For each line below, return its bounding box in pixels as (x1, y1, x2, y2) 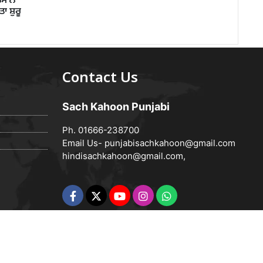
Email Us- (62, 137, 104, 149)
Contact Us (62, 69, 138, 88)
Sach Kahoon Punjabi (62, 100, 170, 113)
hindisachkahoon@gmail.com (62, 150, 183, 161)
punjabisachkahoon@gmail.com (104, 137, 235, 149)
